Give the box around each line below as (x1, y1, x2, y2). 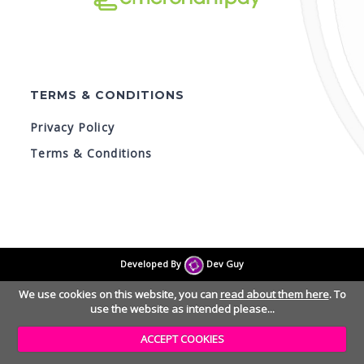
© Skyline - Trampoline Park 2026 (94, 204, 270, 217)
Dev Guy (203, 258, 244, 271)
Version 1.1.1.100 (137, 218, 227, 231)
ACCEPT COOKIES (140, 331, 224, 347)
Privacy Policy (30, 119, 115, 136)
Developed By (120, 258, 184, 271)
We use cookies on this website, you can (18, 286, 220, 301)
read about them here (219, 286, 329, 301)
